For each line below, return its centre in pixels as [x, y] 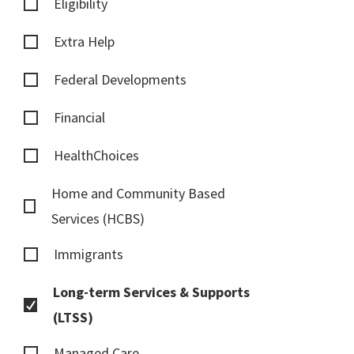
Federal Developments [120, 80]
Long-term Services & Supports [151, 292]
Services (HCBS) [98, 219]
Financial [79, 118]
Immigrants [88, 254]
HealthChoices [96, 156]
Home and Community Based [139, 194]
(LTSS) [73, 318]
